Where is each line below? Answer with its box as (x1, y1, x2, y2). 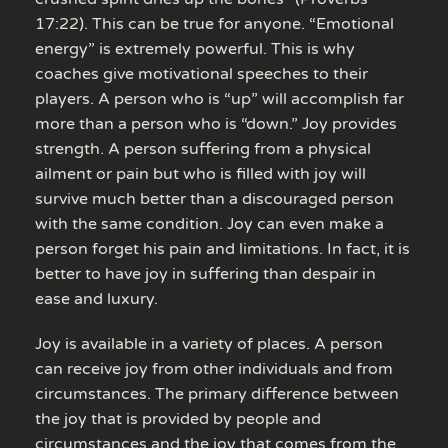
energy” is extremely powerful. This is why (35, 38, 355, 59)
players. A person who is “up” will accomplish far (35, 88, 404, 109)
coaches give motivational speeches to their (35, 63, 368, 84)
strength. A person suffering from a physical (35, 138, 371, 159)
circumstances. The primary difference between (35, 383, 399, 404)
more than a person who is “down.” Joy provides (35, 113, 397, 134)
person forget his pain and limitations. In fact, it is (35, 238, 410, 259)
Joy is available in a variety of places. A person (35, 333, 383, 354)
